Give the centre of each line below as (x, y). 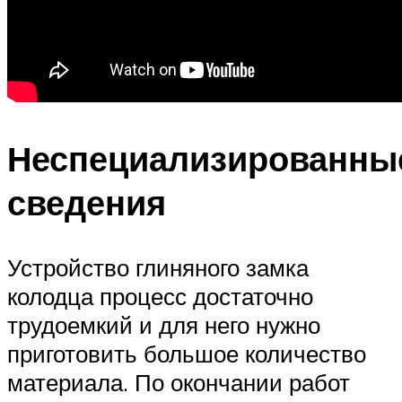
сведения (87, 202)
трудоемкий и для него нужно (164, 324)
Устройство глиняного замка (158, 267)
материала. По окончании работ (179, 382)
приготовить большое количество (187, 353)
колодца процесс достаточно (160, 296)
